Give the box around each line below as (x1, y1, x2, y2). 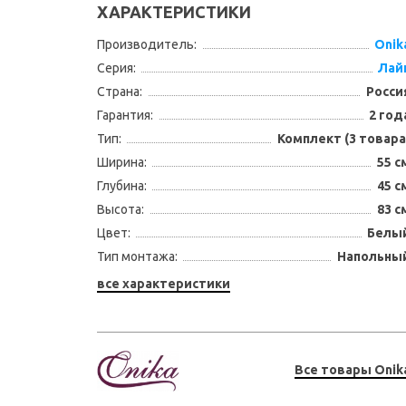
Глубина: (96, 179, 147, 193)
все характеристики (96, 276, 230, 291)
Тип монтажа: (96, 249, 178, 264)
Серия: (96, 61, 136, 75)
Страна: (96, 84, 142, 99)
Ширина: (96, 155, 147, 169)
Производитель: (96, 37, 197, 52)
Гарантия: (96, 108, 153, 122)
